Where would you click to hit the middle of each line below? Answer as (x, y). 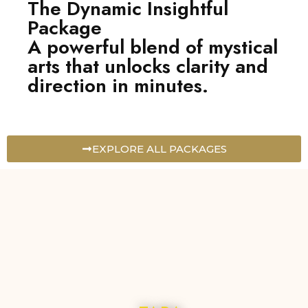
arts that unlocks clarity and (148, 66)
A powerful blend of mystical (153, 47)
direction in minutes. (118, 85)
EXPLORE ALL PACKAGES (159, 148)
